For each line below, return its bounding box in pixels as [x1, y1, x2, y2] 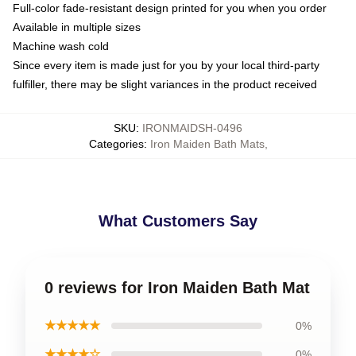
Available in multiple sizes [13, 20, 141, 33]
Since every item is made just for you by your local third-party [13, 58, 319, 72]
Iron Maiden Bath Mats [149, 137, 265, 150]
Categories [88, 137, 144, 150]
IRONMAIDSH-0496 [142, 121, 242, 134]
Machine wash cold [13, 39, 109, 52]
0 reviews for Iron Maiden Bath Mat [44, 278, 310, 296]
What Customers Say [99, 211, 257, 230]
